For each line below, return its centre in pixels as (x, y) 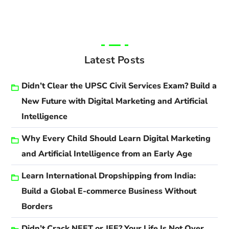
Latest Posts (114, 60)
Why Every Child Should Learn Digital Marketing (116, 138)
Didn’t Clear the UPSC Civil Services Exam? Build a (119, 86)
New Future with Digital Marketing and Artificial (115, 101)
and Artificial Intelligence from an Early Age (107, 154)
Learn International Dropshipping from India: (109, 176)
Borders (37, 206)
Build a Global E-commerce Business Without (109, 191)
